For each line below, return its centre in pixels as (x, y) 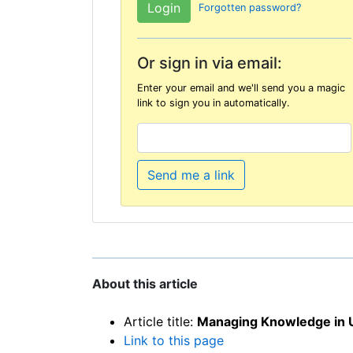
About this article (145, 283)
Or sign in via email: (210, 63)
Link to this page (174, 340)
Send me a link (191, 175)
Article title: (160, 321)
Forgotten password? (250, 8)
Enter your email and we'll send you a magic (241, 87)
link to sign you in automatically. (214, 102)
